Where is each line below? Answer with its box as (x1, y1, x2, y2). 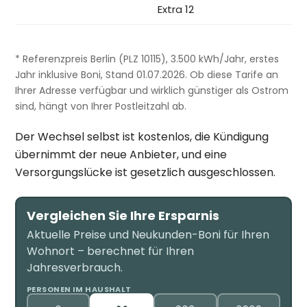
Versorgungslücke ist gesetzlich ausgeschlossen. (15, 164, 276, 180)
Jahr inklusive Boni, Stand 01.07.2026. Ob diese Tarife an (15, 67, 279, 82)
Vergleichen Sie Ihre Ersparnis (26, 207, 219, 225)
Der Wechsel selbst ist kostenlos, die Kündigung (15, 128, 269, 145)
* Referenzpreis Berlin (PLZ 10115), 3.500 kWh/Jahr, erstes (15, 51, 280, 66)
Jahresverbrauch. (26, 260, 123, 276)
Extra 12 (158, 1, 195, 16)
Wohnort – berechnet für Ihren (26, 243, 194, 260)
